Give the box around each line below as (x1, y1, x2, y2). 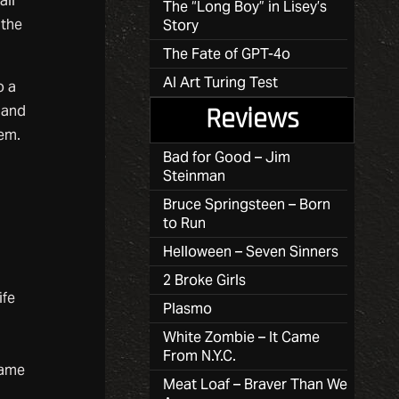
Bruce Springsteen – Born (163, 194, 330, 214)
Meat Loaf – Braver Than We (163, 374, 347, 394)
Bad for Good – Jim (163, 147, 290, 167)
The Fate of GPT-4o (163, 44, 290, 63)
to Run (163, 213, 206, 232)
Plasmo (163, 298, 212, 318)
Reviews (205, 105, 299, 134)
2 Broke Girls (163, 270, 246, 289)
